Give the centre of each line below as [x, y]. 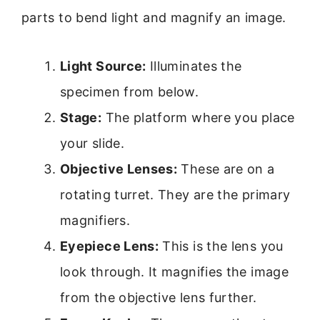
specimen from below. [130, 92]
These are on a [226, 169]
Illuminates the [194, 66]
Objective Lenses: [119, 169]
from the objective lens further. [159, 298]
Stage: [81, 118]
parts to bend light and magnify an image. [154, 17]
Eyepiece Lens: [110, 246]
